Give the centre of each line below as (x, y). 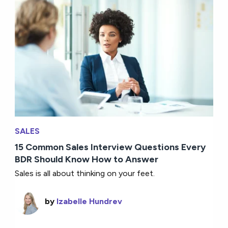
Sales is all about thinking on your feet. (85, 173)
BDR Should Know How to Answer (87, 159)
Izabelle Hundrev (90, 201)
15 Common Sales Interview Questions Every (110, 147)
